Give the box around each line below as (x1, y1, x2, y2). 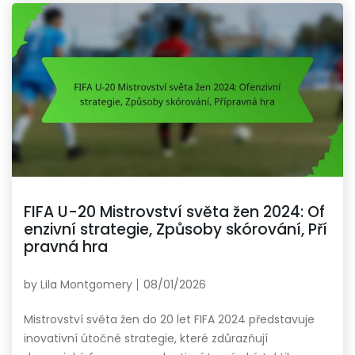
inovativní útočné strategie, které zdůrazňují (24, 330, 268, 347)
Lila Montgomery (40, 277, 132, 293)
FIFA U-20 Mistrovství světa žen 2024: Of (24, 201, 325, 223)
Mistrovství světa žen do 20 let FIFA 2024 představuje (24, 311, 315, 328)
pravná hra (24, 236, 108, 258)
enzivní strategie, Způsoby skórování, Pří (24, 219, 327, 241)
